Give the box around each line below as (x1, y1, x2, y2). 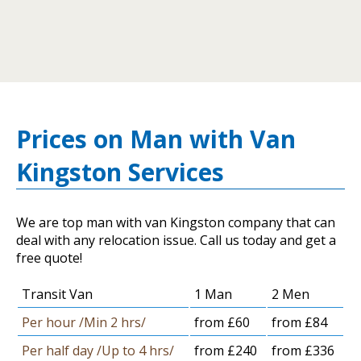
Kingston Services (16, 155, 224, 189)
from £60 (194, 313, 250, 331)
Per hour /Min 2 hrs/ (22, 313, 146, 331)
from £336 (272, 341, 334, 359)
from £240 (194, 341, 257, 359)
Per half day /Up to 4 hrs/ (22, 341, 174, 359)
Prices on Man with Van (16, 122, 296, 156)
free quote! (16, 248, 82, 267)
